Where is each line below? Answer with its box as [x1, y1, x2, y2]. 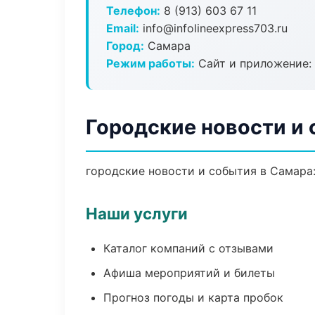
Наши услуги [86, 204, 188, 223]
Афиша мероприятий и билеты [103, 266, 275, 280]
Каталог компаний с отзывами [103, 241, 274, 255]
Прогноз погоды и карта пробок [103, 290, 283, 304]
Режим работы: [106, 56, 195, 70]
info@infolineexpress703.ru [139, 21, 288, 35]
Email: [106, 21, 139, 35]
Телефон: [106, 4, 160, 18]
